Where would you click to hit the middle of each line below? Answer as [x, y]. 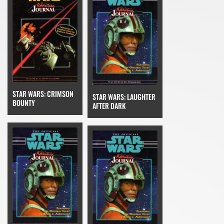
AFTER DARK [109, 105]
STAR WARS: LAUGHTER [124, 96]
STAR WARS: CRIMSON [43, 93]
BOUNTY [24, 102]
